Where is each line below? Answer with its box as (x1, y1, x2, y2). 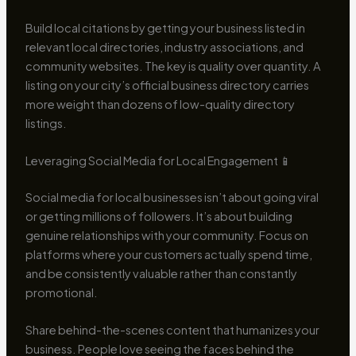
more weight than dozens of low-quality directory (25, 96, 295, 111)
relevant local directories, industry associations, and (25, 39, 304, 54)
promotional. (25, 285, 98, 300)
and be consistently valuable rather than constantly (25, 266, 297, 281)
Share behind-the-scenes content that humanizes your (25, 323, 319, 338)
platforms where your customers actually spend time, (25, 247, 312, 262)
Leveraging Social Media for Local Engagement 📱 (25, 153, 292, 168)
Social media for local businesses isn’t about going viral (25, 190, 319, 205)
